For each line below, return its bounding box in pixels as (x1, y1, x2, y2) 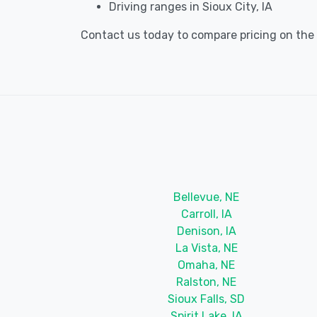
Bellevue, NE (173, 190, 240, 204)
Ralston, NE (176, 275, 237, 289)
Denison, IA (176, 224, 236, 238)
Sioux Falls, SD (168, 292, 246, 306)
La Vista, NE (175, 241, 238, 255)
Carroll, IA (180, 207, 232, 221)
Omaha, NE (178, 258, 236, 272)
